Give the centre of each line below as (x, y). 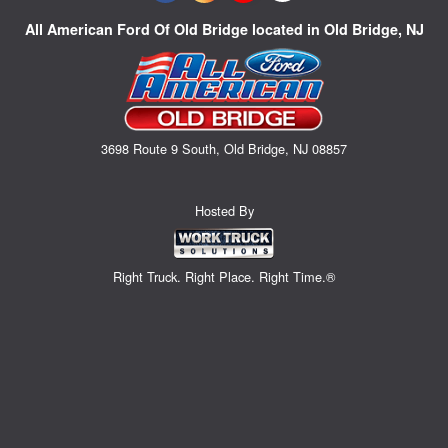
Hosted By (224, 210)
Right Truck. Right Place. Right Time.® (224, 277)
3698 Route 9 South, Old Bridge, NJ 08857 (224, 148)
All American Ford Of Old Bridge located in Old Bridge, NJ (224, 29)
